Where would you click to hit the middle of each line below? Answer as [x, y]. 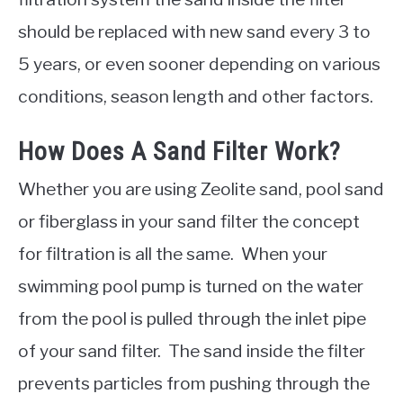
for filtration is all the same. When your [173, 254]
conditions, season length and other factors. [196, 96]
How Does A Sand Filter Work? [179, 152]
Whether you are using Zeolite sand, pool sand [201, 189]
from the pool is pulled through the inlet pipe [192, 319]
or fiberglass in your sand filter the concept [189, 222]
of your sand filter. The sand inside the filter [192, 351]
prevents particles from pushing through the [194, 384]
